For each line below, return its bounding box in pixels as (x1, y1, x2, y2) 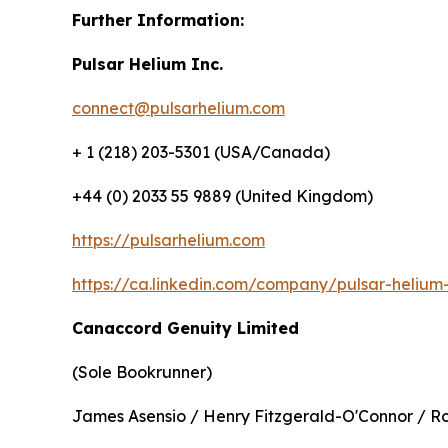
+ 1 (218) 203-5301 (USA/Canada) (72, 142, 330, 163)
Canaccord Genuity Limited (72, 318, 299, 339)
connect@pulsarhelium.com (72, 98, 285, 119)
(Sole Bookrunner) (72, 362, 212, 383)
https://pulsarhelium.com (72, 230, 265, 251)
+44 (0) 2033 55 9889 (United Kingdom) (72, 186, 373, 207)
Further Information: (72, 10, 244, 31)
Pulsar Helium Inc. (72, 54, 223, 75)
